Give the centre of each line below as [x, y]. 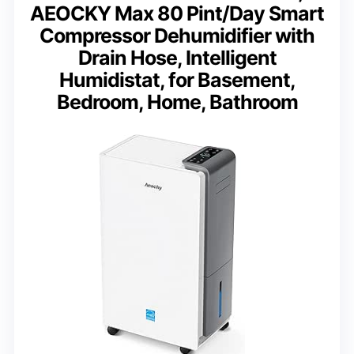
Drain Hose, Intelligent [177, 57]
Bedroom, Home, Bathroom [177, 102]
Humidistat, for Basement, [177, 79]
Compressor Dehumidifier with [177, 35]
